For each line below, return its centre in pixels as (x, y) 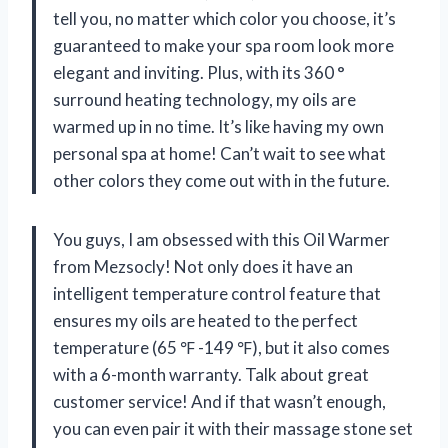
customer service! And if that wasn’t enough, (219, 401)
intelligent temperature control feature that (217, 293)
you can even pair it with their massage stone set (233, 428)
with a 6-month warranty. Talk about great (211, 374)
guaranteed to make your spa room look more (223, 45)
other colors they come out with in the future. (221, 180)
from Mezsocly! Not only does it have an (203, 266)
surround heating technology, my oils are (204, 99)
